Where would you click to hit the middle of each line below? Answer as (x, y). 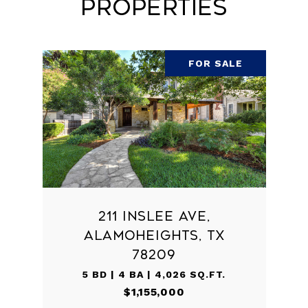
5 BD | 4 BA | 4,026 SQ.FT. (154, 275)
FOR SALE (215, 64)
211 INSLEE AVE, (154, 217)
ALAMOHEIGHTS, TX (154, 236)
